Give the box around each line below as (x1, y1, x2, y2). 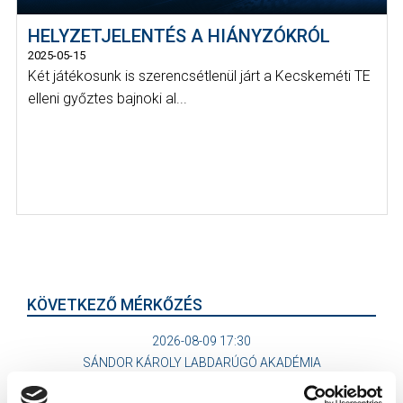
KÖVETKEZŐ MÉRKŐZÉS (27, 295, 202, 314)
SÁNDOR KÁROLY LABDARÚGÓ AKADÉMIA (82, 354, 321, 370)
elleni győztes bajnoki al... (28, 90, 187, 108)
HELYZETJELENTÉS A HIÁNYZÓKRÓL (28, 25, 330, 48)
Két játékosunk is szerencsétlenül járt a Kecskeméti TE (28, 67, 371, 85)
